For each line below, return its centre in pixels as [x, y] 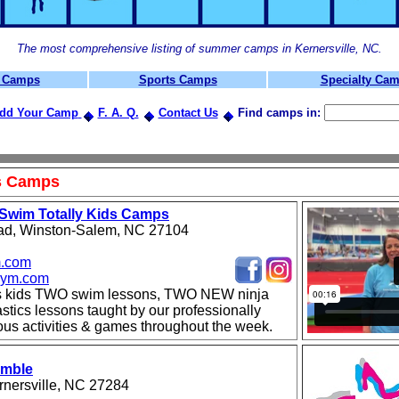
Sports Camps [178, 80]
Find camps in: [279, 113]
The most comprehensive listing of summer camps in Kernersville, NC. [199, 49]
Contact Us [188, 113]
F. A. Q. [118, 113]
